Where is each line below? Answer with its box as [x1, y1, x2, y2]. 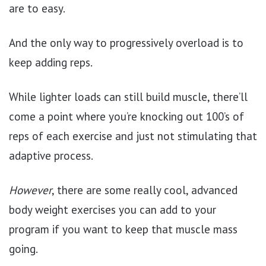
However [9, 182, 52, 197]
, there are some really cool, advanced [52, 182, 237, 197]
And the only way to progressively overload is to [9, 35, 243, 50]
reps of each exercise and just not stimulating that [9, 128, 257, 143]
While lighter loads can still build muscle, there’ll [9, 89, 248, 104]
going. [9, 241, 38, 256]
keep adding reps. [9, 55, 93, 69]
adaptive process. [9, 148, 93, 163]
